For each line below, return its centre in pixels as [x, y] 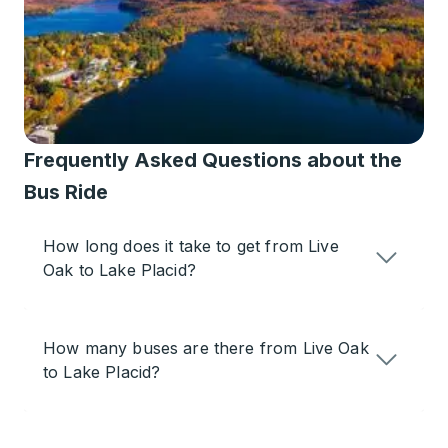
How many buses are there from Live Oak [206, 348]
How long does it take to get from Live [191, 246]
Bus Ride [66, 192]
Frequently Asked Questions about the [213, 160]
